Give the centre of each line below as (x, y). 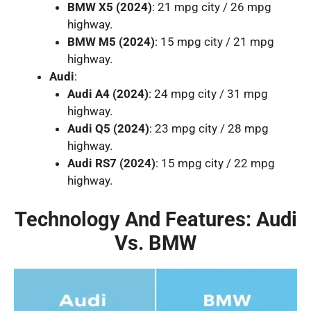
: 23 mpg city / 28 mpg (209, 128)
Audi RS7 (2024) (111, 163)
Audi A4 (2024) (108, 94)
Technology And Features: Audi (155, 219)
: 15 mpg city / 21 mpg (214, 42)
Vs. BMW (155, 243)
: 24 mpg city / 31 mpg (208, 94)
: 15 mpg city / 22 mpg (215, 163)
